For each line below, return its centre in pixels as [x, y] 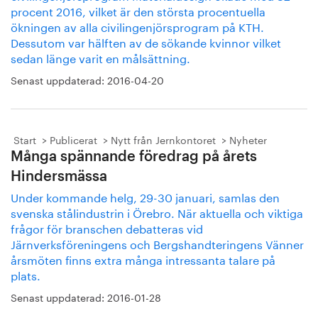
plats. [27, 274]
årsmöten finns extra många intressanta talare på [143, 259]
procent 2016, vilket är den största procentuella [138, 10]
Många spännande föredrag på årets [134, 157]
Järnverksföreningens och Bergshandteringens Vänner [157, 243]
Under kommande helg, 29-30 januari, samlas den [145, 196]
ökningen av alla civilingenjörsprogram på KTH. [137, 26]
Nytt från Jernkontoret [163, 139]
